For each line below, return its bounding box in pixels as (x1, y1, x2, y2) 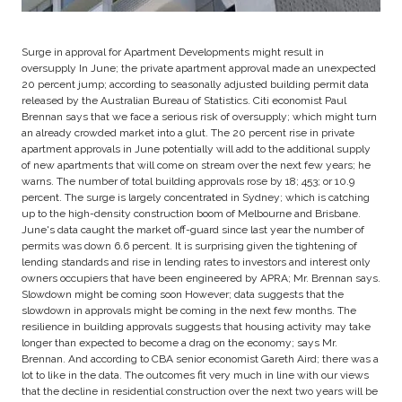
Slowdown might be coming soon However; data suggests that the (22, 287, 344, 301)
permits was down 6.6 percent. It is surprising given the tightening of (22, 239, 357, 252)
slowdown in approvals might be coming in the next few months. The (22, 303, 356, 317)
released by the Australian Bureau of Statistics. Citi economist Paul (22, 93, 346, 107)
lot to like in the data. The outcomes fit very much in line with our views (22, 368, 369, 381)
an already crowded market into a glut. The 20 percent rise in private (22, 126, 354, 139)
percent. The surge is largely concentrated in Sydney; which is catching (22, 190, 370, 204)
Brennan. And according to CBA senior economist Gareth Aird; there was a (22, 352, 379, 365)
